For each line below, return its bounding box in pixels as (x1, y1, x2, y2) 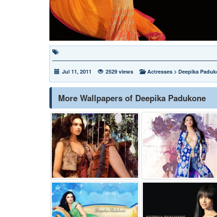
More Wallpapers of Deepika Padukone (58, 92, 206, 104)
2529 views (106, 67, 133, 75)
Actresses (147, 67, 172, 75)
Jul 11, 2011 (62, 67, 92, 75)
